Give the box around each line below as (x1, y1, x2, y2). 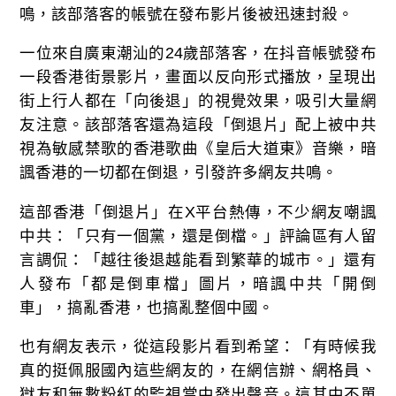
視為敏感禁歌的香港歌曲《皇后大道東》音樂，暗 (19, 140, 377, 158)
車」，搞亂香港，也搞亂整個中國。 (19, 298, 275, 316)
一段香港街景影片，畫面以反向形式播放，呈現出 (19, 68, 377, 87)
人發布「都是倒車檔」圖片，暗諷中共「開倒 (19, 274, 377, 293)
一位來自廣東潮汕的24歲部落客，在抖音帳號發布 (19, 44, 377, 63)
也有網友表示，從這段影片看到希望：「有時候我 (19, 338, 377, 356)
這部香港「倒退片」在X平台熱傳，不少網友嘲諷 (19, 202, 377, 221)
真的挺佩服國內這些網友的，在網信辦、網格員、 (19, 362, 377, 380)
